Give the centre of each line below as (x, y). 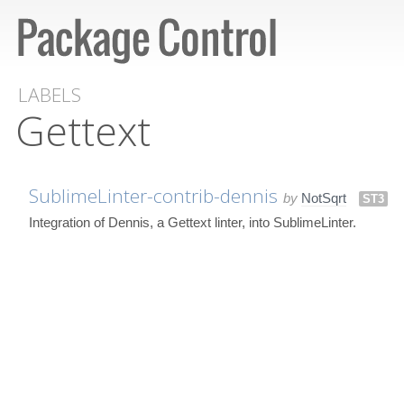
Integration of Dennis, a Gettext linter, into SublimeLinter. (193, 222)
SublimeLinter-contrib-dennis (153, 195)
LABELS (50, 95)
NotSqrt (324, 197)
